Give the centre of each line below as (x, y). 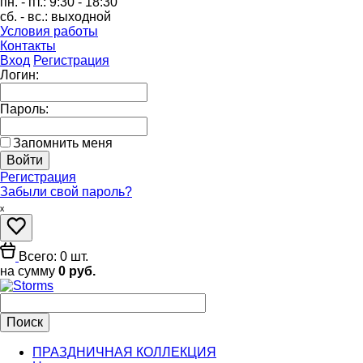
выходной (81, 17)
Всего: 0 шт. (53, 256)
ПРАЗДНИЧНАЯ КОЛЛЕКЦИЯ (124, 352)
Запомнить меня (63, 143)
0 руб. (77, 271)
